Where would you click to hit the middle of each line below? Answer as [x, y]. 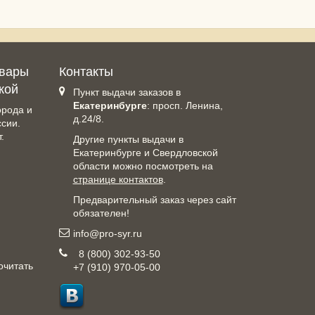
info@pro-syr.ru [107, 234]
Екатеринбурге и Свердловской [145, 153]
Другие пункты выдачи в [128, 140]
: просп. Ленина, [185, 106]
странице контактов [118, 180]
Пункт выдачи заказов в [127, 92]
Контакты [86, 72]
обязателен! [101, 213]
